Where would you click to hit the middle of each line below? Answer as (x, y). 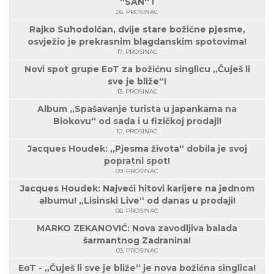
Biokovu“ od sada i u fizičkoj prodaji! (137, 121)
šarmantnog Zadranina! (137, 240)
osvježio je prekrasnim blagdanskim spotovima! (137, 42)
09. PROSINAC (137, 171)
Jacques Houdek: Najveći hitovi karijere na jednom (137, 188)
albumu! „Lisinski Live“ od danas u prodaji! (137, 201)
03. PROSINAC (137, 250)
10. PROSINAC (137, 131)
